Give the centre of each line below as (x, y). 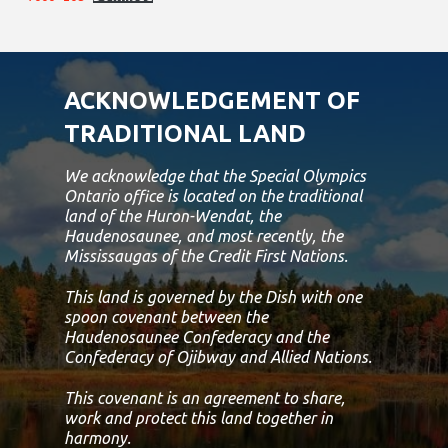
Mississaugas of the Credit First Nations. (206, 255)
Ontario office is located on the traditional (213, 195)
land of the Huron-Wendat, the (172, 215)
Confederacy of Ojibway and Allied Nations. (218, 356)
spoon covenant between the (166, 316)
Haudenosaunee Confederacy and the (196, 336)
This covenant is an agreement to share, (204, 397)
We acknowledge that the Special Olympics (215, 175)
